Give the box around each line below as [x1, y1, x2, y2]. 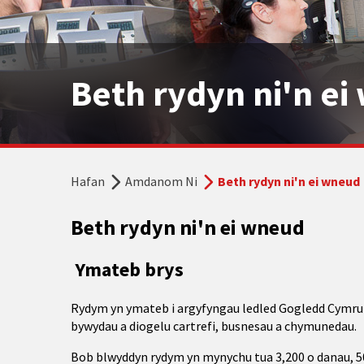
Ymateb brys [71, 257, 184, 282]
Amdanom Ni [125, 173, 197, 189]
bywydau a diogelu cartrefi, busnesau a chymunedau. [71, 318, 357, 334]
